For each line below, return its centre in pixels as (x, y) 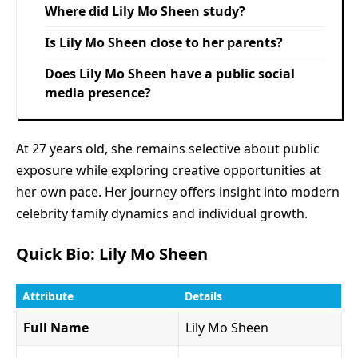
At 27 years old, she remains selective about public (168, 148)
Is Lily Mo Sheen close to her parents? (164, 42)
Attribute (48, 296)
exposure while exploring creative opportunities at (169, 170)
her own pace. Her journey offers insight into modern (178, 191)
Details (203, 296)
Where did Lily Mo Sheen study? (145, 11)
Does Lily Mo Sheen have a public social (170, 73)
